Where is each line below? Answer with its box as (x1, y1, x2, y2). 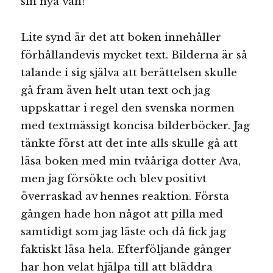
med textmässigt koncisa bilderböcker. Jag (21, 119, 250, 132)
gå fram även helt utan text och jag (21, 83, 211, 97)
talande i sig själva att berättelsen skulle (21, 66, 238, 79)
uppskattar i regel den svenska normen (21, 101, 235, 115)
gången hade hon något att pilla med (21, 207, 224, 221)
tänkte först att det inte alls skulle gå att (21, 136, 238, 150)
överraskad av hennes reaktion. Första (21, 190, 230, 203)
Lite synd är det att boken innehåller (21, 30, 222, 44)
